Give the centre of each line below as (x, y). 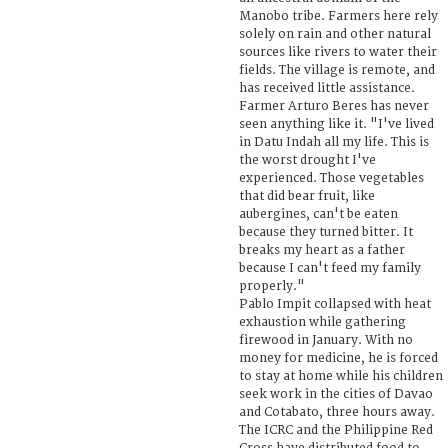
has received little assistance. (327, 88)
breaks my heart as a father (322, 250)
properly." (272, 286)
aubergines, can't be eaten (318, 214)
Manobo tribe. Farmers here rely (338, 16)
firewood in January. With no (326, 340)
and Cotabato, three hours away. (337, 412)
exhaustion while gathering (322, 322)
